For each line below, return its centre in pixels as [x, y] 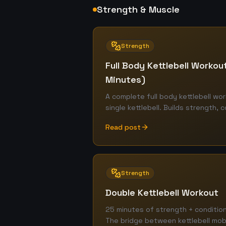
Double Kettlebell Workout [162, 192]
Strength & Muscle [138, 9]
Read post [123, 127]
